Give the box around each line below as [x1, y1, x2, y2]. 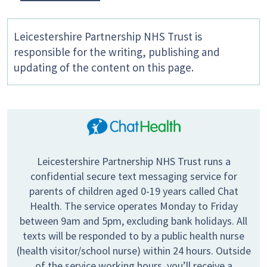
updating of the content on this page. [14, 60, 194, 75]
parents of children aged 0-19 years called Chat [29, 184, 238, 198]
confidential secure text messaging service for [30, 169, 237, 184]
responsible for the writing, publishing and [14, 45, 220, 60]
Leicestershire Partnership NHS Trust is [14, 29, 202, 44]
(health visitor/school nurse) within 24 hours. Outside [16, 244, 251, 258]
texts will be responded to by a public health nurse [23, 229, 244, 243]
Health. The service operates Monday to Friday [29, 199, 238, 213]
